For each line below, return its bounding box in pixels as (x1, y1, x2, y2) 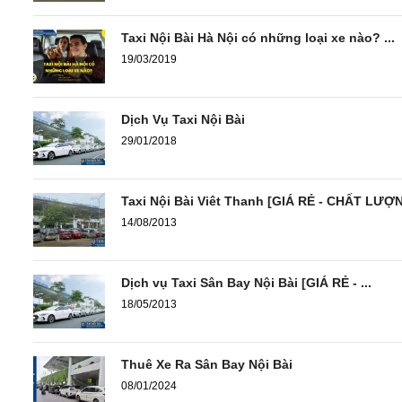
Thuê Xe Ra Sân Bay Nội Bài (121, 356, 293, 371)
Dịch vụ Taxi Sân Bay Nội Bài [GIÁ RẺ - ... (121, 275, 371, 290)
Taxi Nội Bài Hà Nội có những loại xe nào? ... (121, 30, 395, 45)
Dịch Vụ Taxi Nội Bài (121, 111, 245, 127)
